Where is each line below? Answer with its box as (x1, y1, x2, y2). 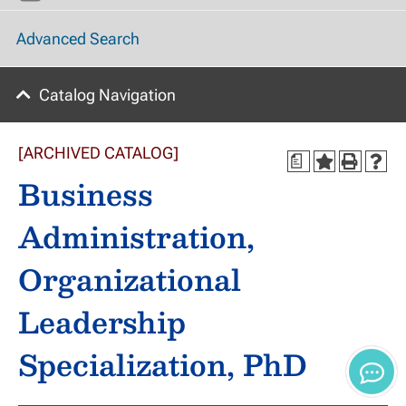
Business (18, 170, 153, 217)
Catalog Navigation (39, 85, 176, 104)
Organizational (18, 256, 241, 303)
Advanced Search (16, 29, 140, 49)
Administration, (18, 213, 255, 260)
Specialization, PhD (18, 341, 307, 388)
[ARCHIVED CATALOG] (18, 143, 179, 162)
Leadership (18, 298, 186, 345)
